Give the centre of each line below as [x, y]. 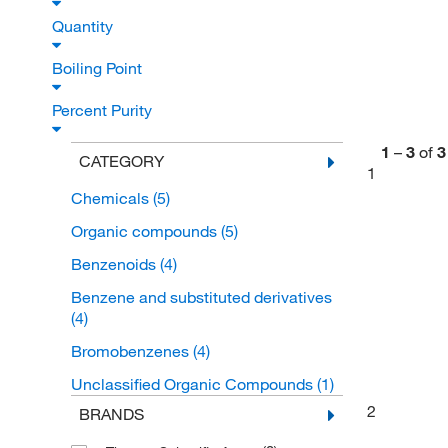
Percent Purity [104, 110]
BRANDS [111, 414]
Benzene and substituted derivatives [201, 297]
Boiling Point [99, 68]
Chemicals [111, 198]
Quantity [84, 26]
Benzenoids [115, 264]
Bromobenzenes [131, 351]
